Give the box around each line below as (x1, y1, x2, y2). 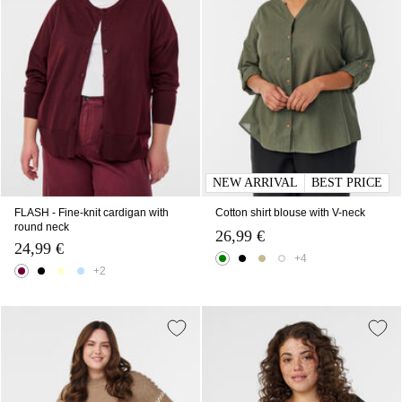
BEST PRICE (311, 175, 382, 189)
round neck (14, 220, 69, 233)
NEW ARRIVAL (213, 175, 298, 189)
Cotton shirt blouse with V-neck (215, 205, 365, 219)
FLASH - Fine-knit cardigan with (14, 205, 169, 219)
